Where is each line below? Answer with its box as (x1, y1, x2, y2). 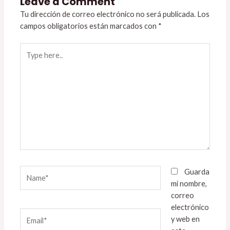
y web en (170, 215, 200, 224)
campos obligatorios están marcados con (20, 21, 159, 30)
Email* (20, 209, 41, 218)
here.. (20, 55, 39, 65)
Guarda (184, 167, 209, 177)
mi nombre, (170, 179, 207, 188)
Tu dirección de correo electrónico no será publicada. (20, 9, 196, 18)
